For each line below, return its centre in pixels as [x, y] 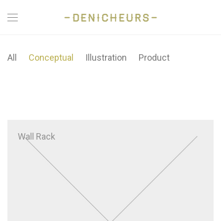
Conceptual [51, 58]
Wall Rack [37, 137]
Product [154, 58]
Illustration [106, 58]
